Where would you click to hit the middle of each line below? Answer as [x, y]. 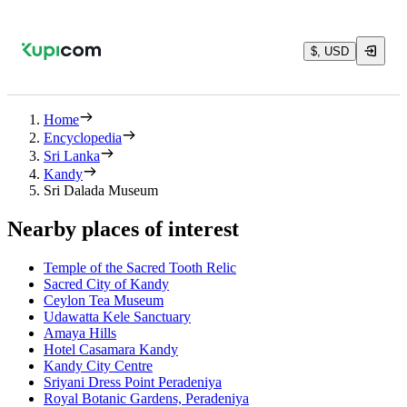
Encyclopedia [83, 138]
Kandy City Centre [98, 365]
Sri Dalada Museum [101, 190]
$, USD [330, 51]
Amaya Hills [80, 333]
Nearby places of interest [123, 228]
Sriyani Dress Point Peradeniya [133, 382]
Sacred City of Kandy [106, 283]
